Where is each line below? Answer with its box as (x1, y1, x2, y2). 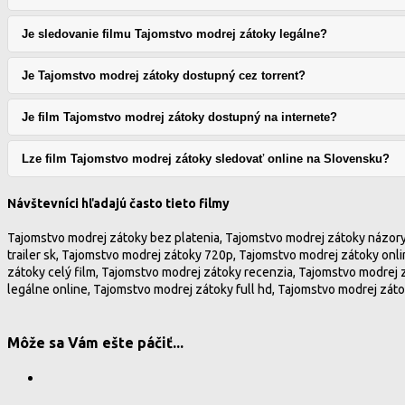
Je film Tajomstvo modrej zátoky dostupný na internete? (22, 110, 337, 125)
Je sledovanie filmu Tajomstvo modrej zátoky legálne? (22, 27, 327, 42)
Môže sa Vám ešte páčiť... (7, 334, 184, 352)
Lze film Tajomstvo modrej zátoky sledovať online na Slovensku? (22, 152, 390, 166)
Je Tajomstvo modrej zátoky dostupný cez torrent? (22, 69, 306, 83)
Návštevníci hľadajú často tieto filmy (7, 196, 230, 212)
